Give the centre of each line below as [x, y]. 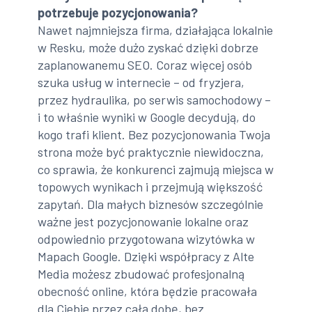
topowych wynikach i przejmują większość [150, 187]
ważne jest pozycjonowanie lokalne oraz [143, 222]
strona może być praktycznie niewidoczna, [151, 152]
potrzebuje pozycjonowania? [118, 13]
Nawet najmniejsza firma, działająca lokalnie [156, 30]
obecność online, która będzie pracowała [148, 291]
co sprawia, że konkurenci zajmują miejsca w [156, 170]
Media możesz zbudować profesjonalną [141, 274]
